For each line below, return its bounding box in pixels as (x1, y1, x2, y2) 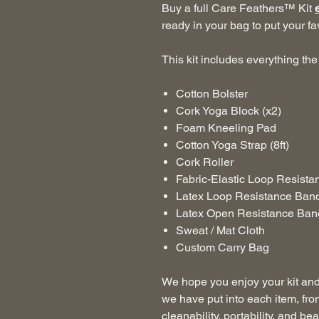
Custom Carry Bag (176, 241, 269, 255)
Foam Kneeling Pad (176, 121, 276, 135)
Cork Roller (176, 155, 234, 169)
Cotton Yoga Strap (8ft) (176, 138, 289, 152)
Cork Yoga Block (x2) (176, 104, 281, 118)
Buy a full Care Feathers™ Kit (162, 1, 315, 16)
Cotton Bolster (176, 87, 248, 101)
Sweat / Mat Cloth (176, 224, 265, 238)
